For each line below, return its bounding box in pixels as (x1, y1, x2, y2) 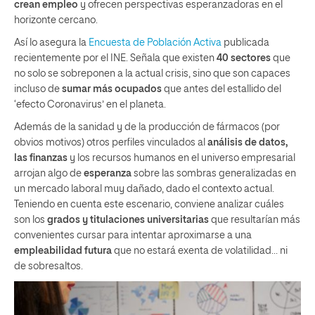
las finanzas (14, 153, 67, 163)
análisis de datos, (207, 137, 288, 148)
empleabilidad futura (14, 245, 112, 256)
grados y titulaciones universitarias (47, 214, 209, 225)
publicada (224, 37, 269, 48)
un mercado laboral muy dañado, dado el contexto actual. (14, 184, 274, 194)
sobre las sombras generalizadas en (131, 168, 296, 179)
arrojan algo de (14, 168, 84, 179)
